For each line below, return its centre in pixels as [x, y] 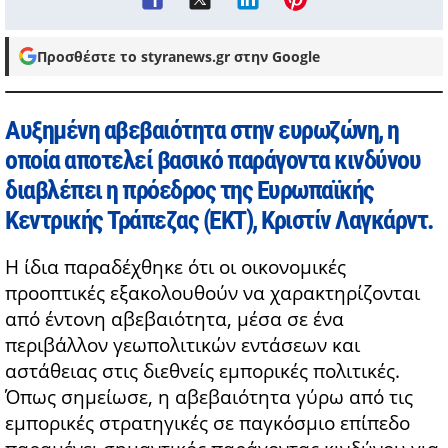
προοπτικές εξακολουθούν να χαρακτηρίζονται [212, 292]
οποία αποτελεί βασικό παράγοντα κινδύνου [212, 159]
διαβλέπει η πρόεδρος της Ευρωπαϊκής [189, 189]
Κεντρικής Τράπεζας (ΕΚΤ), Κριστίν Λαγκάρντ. [219, 219]
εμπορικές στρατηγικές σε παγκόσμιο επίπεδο [207, 422]
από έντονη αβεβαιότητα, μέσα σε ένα [174, 318]
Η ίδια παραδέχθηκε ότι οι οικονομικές [175, 266]
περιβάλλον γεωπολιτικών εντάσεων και [182, 344]
